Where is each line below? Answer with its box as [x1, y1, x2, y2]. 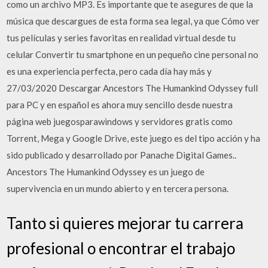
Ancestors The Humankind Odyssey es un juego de [7, 166, 205, 177]
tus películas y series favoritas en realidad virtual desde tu [7, 32, 236, 43]
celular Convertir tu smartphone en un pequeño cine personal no [7, 49, 259, 60]
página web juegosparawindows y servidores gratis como [7, 116, 233, 127]
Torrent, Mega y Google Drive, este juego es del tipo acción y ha [7, 133, 261, 144]
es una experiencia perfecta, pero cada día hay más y [7, 66, 212, 77]
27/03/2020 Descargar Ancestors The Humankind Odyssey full [7, 83, 258, 93]
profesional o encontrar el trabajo [7, 238, 236, 258]
